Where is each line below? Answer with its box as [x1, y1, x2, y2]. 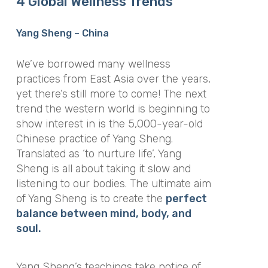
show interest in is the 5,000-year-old [16, 117, 203, 130]
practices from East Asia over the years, [16, 72, 211, 86]
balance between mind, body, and [16, 206, 191, 220]
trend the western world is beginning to [16, 102, 210, 115]
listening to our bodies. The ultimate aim [16, 176, 211, 190]
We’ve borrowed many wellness [16, 57, 170, 71]
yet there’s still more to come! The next [16, 87, 206, 100]
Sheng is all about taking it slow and [16, 162, 191, 175]
